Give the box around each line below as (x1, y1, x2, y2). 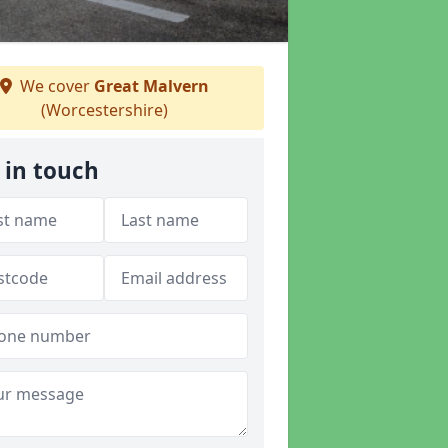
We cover (15, 75, 94, 97)
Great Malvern (93, 75, 209, 97)
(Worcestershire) (40, 99, 168, 121)
